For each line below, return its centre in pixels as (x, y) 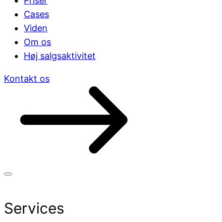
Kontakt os (27, 79)
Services (34, 208)
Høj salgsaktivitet (60, 56)
